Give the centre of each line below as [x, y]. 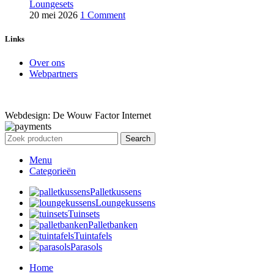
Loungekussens [125, 203]
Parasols [86, 247]
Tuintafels [93, 236]
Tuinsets [84, 214]
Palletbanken [113, 225]
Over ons [47, 63]
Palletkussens [116, 192]
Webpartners [54, 74]
